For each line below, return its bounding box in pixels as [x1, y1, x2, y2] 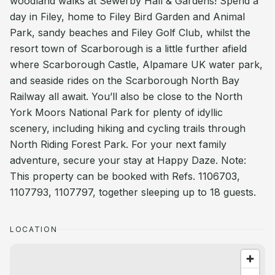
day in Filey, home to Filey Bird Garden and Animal [10, 10, 245, 23]
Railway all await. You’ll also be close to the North [10, 90, 242, 103]
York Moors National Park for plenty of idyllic [10, 106, 223, 118]
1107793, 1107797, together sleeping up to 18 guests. [10, 186, 256, 198]
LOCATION [10, 225, 58, 234]
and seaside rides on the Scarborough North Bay [10, 74, 239, 87]
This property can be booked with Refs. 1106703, [10, 170, 240, 182]
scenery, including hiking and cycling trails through [10, 122, 246, 134]
